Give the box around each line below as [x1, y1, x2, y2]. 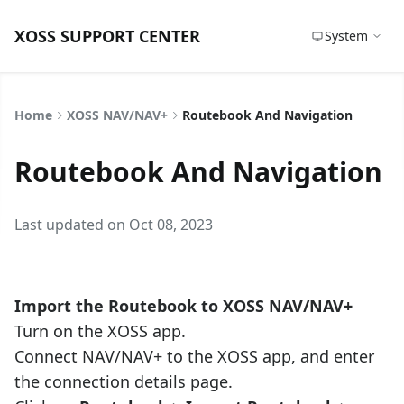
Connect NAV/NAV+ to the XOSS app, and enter [14, 345, 374, 367]
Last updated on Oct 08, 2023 [14, 215, 213, 234]
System [325, 27, 368, 44]
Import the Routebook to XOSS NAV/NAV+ [14, 295, 353, 317]
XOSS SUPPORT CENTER [14, 25, 200, 47]
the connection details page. [14, 371, 233, 392]
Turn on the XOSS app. [14, 320, 186, 342]
